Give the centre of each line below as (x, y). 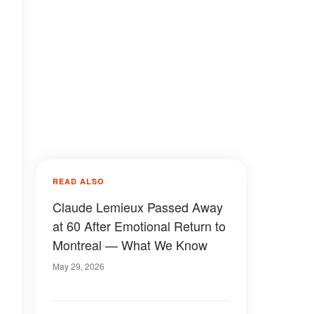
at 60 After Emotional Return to (139, 226)
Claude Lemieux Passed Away (138, 207)
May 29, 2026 (78, 266)
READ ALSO (78, 181)
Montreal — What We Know (130, 245)
